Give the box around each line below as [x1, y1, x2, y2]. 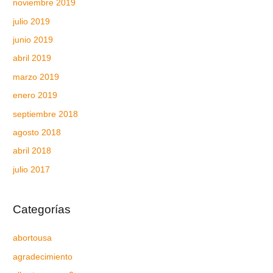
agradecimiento [13, 252, 73, 261]
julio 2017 [13, 165, 51, 174]
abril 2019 [13, 54, 52, 63]
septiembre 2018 [13, 109, 79, 119]
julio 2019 [13, 16, 51, 26]
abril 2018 [13, 146, 52, 156]
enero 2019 [13, 91, 58, 101]
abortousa [13, 233, 52, 243]
